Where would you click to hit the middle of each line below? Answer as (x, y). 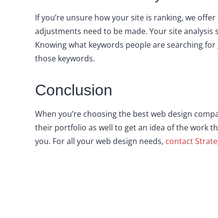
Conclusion (73, 90)
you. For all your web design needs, (100, 141)
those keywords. (65, 58)
